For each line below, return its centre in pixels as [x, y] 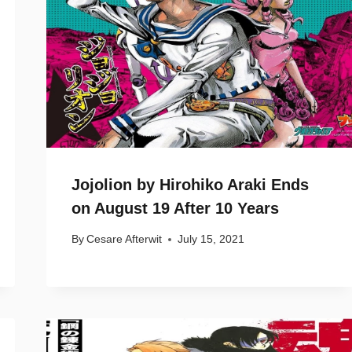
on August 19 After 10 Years [175, 208]
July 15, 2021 [211, 240]
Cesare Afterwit [125, 240]
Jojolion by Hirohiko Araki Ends [190, 184]
